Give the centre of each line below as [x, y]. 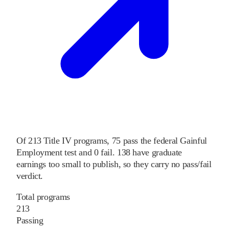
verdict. [30, 176]
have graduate [156, 152]
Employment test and [54, 152]
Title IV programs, [75, 140]
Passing [30, 220]
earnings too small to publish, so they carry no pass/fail [114, 164]
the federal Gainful [174, 140]
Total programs [43, 197]
